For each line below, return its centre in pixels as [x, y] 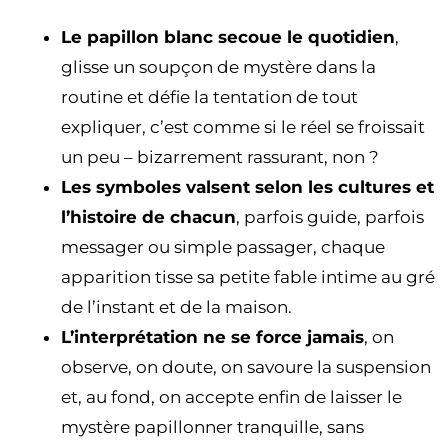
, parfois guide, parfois [330, 216]
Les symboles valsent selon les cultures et [247, 186]
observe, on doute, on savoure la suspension [246, 366]
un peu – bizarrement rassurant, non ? [220, 156]
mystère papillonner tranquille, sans [212, 426]
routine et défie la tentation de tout [209, 96]
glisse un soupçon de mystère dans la [218, 66]
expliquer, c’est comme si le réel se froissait [243, 126]
